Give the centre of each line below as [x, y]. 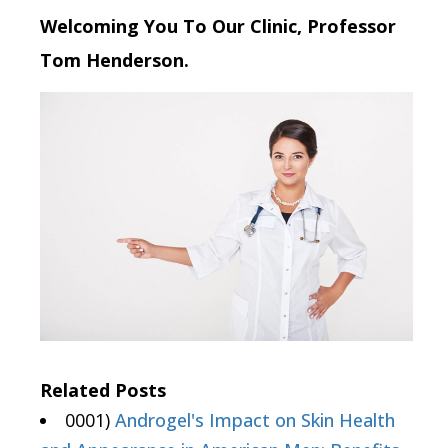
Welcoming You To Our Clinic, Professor [218, 25]
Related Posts [103, 390]
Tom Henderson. [114, 59]
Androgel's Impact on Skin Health [255, 420]
